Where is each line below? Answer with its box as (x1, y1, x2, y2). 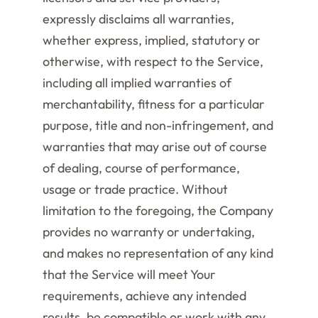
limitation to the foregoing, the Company (43, 202, 273, 219)
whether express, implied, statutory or (43, 32, 261, 48)
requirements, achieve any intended (43, 287, 246, 304)
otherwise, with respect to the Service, (43, 53, 263, 70)
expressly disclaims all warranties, (43, 11, 234, 27)
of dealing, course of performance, (43, 160, 240, 176)
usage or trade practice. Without (43, 181, 228, 197)
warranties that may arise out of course (43, 138, 267, 155)
